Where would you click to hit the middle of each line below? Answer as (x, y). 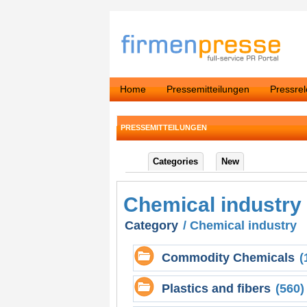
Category (151, 226)
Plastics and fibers (216, 289)
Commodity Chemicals (228, 258)
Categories (176, 161)
